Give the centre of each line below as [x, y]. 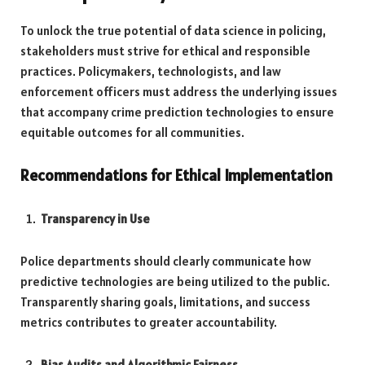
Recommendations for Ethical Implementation [176, 175]
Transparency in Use [95, 218]
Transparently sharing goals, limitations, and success [165, 301]
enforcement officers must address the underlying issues [179, 91]
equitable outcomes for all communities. [132, 132]
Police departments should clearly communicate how [166, 261]
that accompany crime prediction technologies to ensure [177, 112]
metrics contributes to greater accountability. [149, 322]
